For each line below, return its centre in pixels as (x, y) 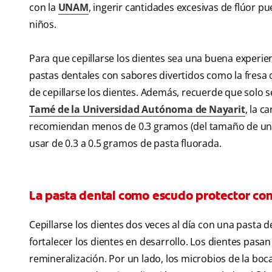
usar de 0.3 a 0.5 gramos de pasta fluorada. (125, 144)
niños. (43, 25)
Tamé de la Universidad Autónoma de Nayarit (137, 110)
